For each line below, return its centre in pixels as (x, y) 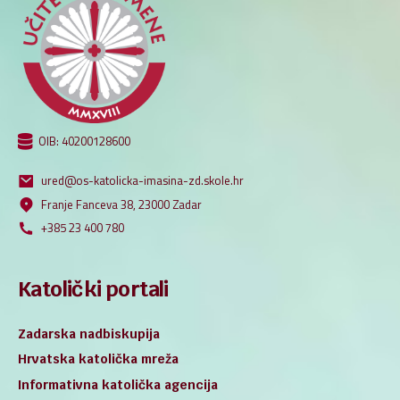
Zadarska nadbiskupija (89, 333)
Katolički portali (93, 288)
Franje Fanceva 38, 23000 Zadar (121, 204)
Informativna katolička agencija (118, 384)
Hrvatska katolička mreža (98, 359)
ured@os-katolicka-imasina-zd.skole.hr (142, 181)
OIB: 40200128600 (84, 141)
